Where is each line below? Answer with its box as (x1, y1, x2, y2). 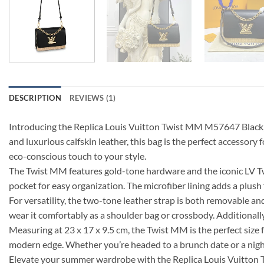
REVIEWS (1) (69, 93, 116, 103)
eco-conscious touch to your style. (9, 150, 146, 161)
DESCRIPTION (9, 93, 61, 103)
